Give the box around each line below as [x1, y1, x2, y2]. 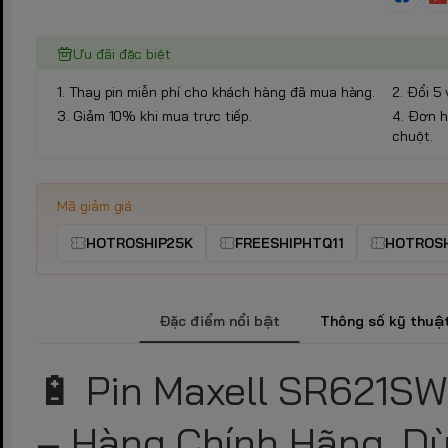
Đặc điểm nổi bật [159, 311, 280, 330]
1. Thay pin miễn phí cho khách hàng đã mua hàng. [57, 82, 376, 101]
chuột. [392, 126, 433, 145]
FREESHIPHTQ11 [235, 233, 344, 252]
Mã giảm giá [57, 196, 133, 215]
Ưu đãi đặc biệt [72, 44, 172, 63]
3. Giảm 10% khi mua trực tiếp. [57, 106, 253, 125]
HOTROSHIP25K [85, 233, 194, 252]
